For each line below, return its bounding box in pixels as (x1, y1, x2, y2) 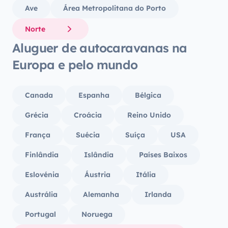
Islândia (84, 150, 113, 159)
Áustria (84, 170, 110, 179)
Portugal (25, 210, 56, 219)
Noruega (81, 210, 112, 219)
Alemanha (83, 190, 119, 199)
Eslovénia (25, 170, 59, 179)
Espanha (78, 91, 109, 100)
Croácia (74, 110, 102, 120)
